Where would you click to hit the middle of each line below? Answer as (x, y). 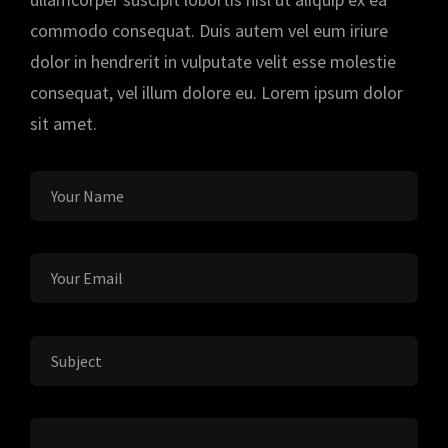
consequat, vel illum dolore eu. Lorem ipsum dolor (216, 92)
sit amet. (63, 123)
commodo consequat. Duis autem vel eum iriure (209, 30)
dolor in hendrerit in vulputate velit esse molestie (213, 61)
